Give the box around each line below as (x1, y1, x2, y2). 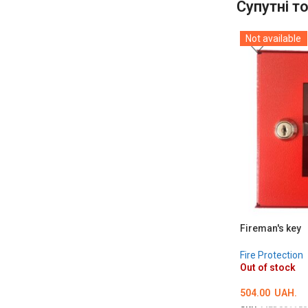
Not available (245, 33, 301, 44)
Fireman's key (239, 222, 301, 234)
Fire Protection (239, 249, 303, 261)
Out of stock (239, 261, 296, 273)
